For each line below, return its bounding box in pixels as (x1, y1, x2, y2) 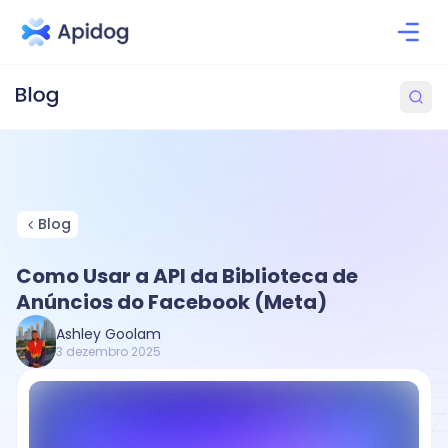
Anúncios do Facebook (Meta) (16, 288, 327, 316)
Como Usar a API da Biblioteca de (16, 262, 358, 290)
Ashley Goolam (56, 323, 161, 344)
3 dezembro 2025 (56, 342, 161, 360)
